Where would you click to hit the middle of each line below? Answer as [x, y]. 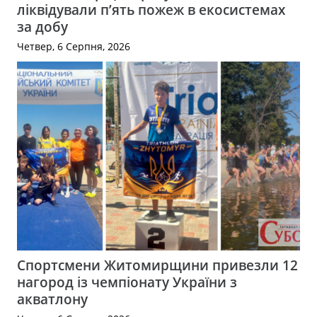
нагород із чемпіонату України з [127, 282]
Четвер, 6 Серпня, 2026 [74, 47]
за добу [42, 27]
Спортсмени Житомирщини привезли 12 [157, 265]
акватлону [52, 299]
